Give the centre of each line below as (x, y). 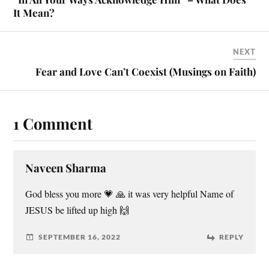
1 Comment (53, 123)
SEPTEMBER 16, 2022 (80, 237)
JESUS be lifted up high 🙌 (77, 210)
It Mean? (34, 12)
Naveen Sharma (66, 168)
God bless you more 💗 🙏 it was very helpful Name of (130, 194)
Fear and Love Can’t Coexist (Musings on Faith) (145, 71)
